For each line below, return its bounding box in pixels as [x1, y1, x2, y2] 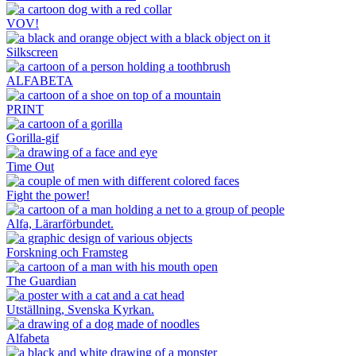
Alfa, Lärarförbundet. [6, 217, 114, 231]
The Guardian [6, 274, 76, 288]
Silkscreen [6, 45, 58, 60]
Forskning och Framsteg [6, 246, 128, 260]
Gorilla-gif [6, 131, 59, 145]
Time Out [6, 160, 54, 174]
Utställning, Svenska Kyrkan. [6, 303, 154, 317]
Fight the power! [6, 188, 90, 203]
